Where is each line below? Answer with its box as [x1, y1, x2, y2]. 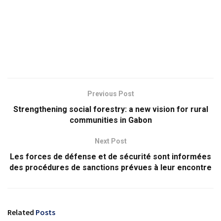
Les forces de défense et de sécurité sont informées [10, 152, 211, 162]
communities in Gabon [69, 115, 152, 125]
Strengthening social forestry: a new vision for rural [13, 105, 208, 114]
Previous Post [87, 90, 134, 98]
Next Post [94, 137, 127, 146]
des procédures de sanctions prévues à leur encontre [9, 163, 212, 173]
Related [7, 207, 34, 218]
